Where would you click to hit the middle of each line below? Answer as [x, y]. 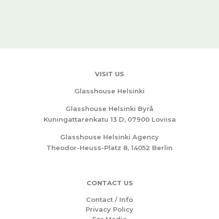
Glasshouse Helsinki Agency [109, 137]
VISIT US [109, 74]
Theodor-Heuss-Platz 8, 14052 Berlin [109, 148]
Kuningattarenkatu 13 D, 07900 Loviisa [109, 119]
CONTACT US [109, 183]
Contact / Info [109, 199]
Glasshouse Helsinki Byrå [109, 109]
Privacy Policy [109, 209]
